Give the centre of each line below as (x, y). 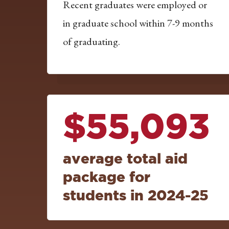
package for (107, 177)
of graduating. (91, 42)
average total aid (125, 158)
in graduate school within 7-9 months (138, 23)
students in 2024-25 (136, 195)
